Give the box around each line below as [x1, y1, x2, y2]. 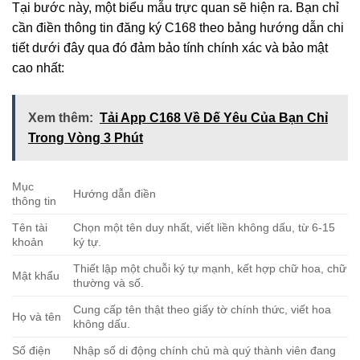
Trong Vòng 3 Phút [28, 131, 143, 145]
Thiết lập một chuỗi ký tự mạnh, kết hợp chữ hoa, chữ [73, 262, 347, 276]
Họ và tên [12, 310, 61, 324]
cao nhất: [12, 61, 64, 76]
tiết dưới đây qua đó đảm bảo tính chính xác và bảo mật [12, 41, 328, 55]
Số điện [12, 344, 51, 358]
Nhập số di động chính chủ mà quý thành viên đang [73, 344, 337, 358]
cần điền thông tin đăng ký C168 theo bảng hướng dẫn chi [12, 21, 344, 35]
